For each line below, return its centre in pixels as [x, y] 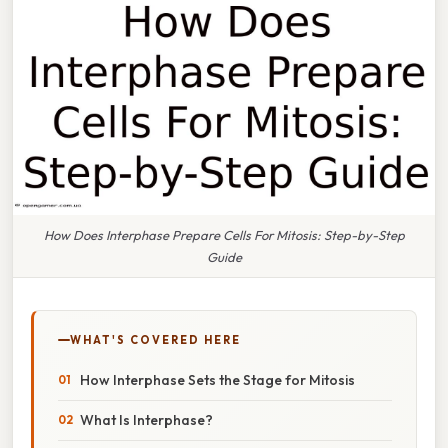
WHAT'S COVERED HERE [155, 339]
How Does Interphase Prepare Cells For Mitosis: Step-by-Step [224, 234]
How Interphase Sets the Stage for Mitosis [217, 379]
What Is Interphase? [146, 419]
